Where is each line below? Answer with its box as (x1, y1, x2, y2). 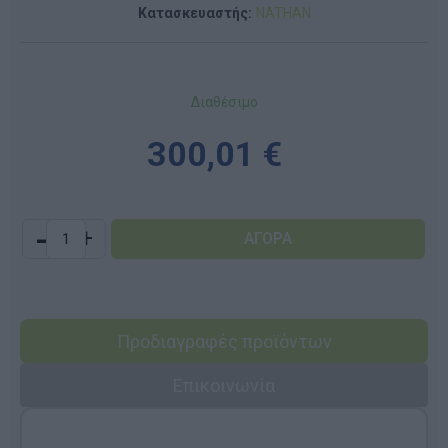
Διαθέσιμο (190, 93, 258, 110)
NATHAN (255, 4, 311, 21)
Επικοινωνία (173, 374, 275, 396)
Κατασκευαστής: (137, 4, 252, 21)
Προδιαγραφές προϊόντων (116, 330, 332, 352)
